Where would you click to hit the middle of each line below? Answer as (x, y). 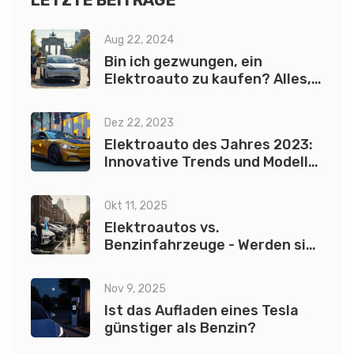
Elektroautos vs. (162, 228)
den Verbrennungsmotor (190, 263)
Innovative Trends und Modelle (211, 162)
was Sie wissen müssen (186, 97)
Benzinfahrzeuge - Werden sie (209, 245)
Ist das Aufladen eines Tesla (201, 311)
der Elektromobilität (176, 180)
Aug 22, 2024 (139, 40)
